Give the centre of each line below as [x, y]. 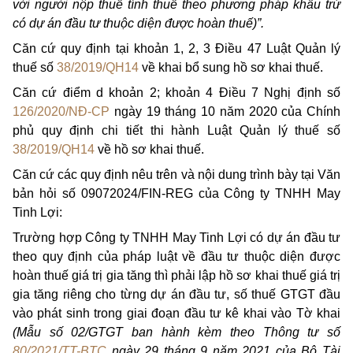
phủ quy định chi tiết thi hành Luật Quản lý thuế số [176, 130]
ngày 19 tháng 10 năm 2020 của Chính [225, 111]
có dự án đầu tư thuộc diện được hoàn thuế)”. [138, 23]
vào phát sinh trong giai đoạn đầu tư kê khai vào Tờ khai [176, 313]
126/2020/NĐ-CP [61, 111]
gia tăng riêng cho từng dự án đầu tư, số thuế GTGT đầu [176, 294]
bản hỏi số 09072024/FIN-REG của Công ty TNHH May [176, 193]
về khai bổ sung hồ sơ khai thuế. [231, 67]
